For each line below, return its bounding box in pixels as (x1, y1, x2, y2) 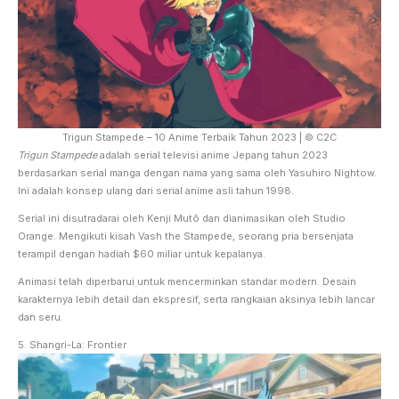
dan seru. (18, 310, 63, 323)
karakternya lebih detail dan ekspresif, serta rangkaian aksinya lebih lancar (18, 292, 375, 305)
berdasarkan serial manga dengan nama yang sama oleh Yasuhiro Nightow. (18, 166, 377, 179)
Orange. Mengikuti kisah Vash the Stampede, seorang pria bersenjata (18, 229, 354, 242)
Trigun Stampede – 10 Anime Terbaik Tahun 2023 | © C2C (62, 130, 337, 143)
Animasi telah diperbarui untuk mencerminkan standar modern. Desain (18, 274, 356, 288)
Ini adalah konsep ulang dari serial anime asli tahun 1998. (18, 183, 297, 197)
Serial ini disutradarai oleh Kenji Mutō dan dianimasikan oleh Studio (18, 211, 346, 224)
